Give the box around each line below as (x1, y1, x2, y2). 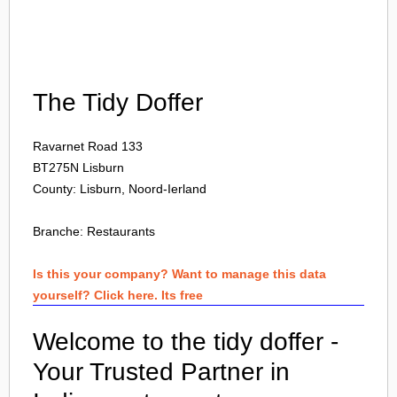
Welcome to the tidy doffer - (33, 328, 339, 355)
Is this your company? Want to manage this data (33, 267, 326, 281)
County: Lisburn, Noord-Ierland (33, 182, 206, 196)
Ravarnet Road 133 (33, 139, 143, 153)
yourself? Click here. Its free (33, 288, 203, 302)
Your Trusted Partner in (33, 358, 290, 385)
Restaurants (87, 224, 155, 238)
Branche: (33, 224, 87, 238)
